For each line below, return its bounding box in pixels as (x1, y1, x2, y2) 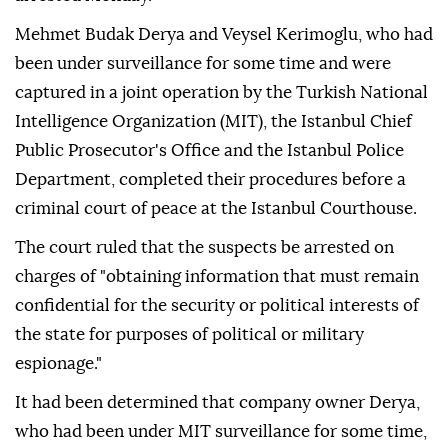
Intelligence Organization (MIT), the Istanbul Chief (15, 113, 412, 131)
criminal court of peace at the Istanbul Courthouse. (15, 200, 417, 218)
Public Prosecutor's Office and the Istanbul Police (15, 142, 404, 160)
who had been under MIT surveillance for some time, (15, 423, 427, 441)
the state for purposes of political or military (15, 326, 364, 344)
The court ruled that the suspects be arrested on (15, 239, 394, 257)
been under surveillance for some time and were (15, 55, 391, 73)
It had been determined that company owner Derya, (15, 394, 420, 412)
